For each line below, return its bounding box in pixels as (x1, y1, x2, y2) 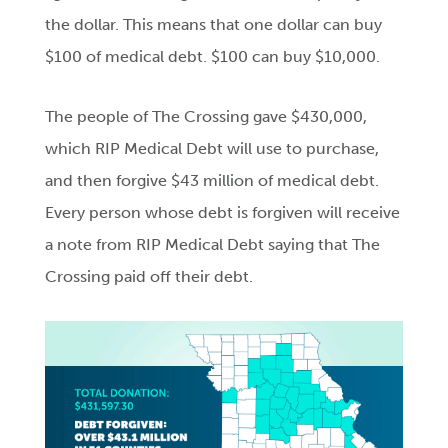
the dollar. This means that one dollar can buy (45, 15, 383, 35)
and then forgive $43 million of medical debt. (45, 171, 380, 191)
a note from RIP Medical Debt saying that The (45, 235, 381, 255)
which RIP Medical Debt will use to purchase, (45, 139, 380, 159)
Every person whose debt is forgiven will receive (45, 203, 401, 223)
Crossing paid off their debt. (45, 267, 254, 287)
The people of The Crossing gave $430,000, (45, 107, 368, 127)
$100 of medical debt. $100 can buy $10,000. (45, 47, 381, 67)
